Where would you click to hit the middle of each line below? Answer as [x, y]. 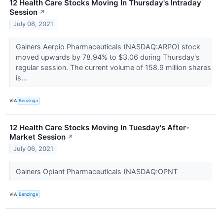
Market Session [37, 137]
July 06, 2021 [34, 149]
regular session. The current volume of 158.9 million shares [113, 67]
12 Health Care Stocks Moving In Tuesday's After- [99, 127]
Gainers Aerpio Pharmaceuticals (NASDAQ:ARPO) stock [108, 46]
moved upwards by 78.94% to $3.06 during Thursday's [108, 57]
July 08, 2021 [34, 24]
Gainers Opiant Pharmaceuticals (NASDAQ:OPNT [97, 171]
